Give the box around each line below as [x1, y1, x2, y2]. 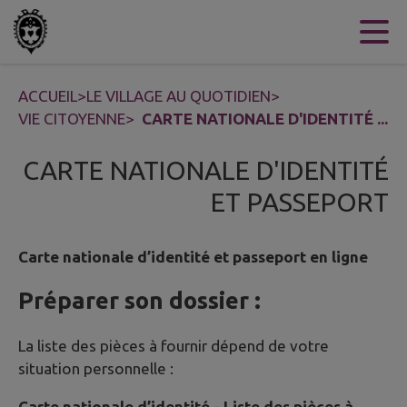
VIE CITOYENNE [18, 110, 125, 127]
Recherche [172, 23, 244, 41]
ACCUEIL [18, 87, 77, 104]
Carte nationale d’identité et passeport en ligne [18, 248, 368, 266]
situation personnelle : [18, 359, 174, 377]
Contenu [36, 23, 96, 41]
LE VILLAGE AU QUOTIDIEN [86, 87, 271, 104]
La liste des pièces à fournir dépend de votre [18, 336, 329, 354]
